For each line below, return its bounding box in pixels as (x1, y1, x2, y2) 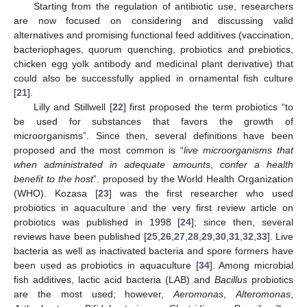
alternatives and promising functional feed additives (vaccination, (14, 29, 293, 40)
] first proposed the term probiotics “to (123, 101, 294, 112)
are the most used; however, (14, 288, 174, 299)
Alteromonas (236, 288, 291, 299)
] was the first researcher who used (108, 187, 293, 199)
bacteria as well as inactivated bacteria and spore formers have (14, 245, 293, 256)
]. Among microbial (209, 259, 293, 271)
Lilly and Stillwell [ (33, 101, 112, 112)
